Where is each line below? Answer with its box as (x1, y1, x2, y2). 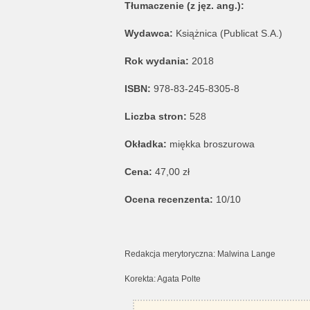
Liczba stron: (124, 111, 187, 122)
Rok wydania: (124, 55, 192, 66)
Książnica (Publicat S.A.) (175, 28, 282, 39)
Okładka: (124, 138, 167, 149)
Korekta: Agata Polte (124, 274, 201, 283)
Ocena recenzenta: (124, 194, 216, 205)
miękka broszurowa (166, 138, 255, 149)
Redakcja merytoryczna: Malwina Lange (124, 249, 275, 258)
